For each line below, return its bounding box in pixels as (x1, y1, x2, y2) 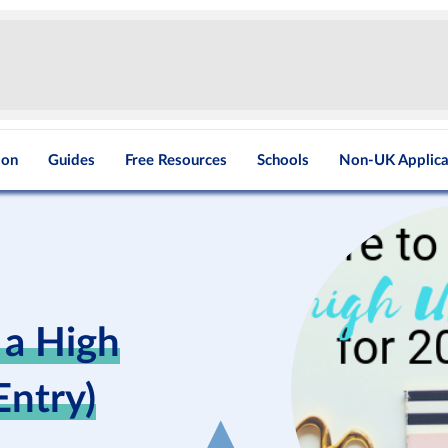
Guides (48, 153, 96, 168)
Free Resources (125, 153, 228, 168)
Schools (257, 153, 310, 168)
